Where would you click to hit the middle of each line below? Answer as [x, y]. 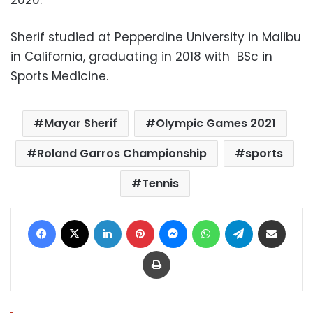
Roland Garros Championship [122, 153]
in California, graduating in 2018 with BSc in [141, 56]
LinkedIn [139, 219]
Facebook [78, 219]
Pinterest [173, 219]
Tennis [160, 183]
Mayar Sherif [81, 123]
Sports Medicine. [59, 76]
